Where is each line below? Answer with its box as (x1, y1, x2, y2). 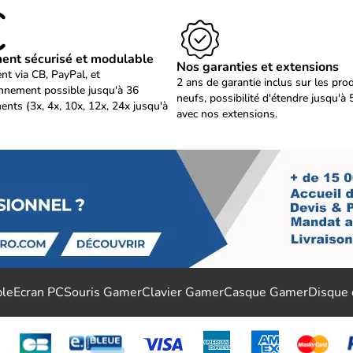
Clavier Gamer (142, 284, 224, 301)
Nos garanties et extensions (176, 58, 339, 76)
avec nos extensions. (176, 106, 277, 121)
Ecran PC (13, 284, 64, 301)
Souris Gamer (64, 284, 142, 301)
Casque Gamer (224, 284, 308, 301)
